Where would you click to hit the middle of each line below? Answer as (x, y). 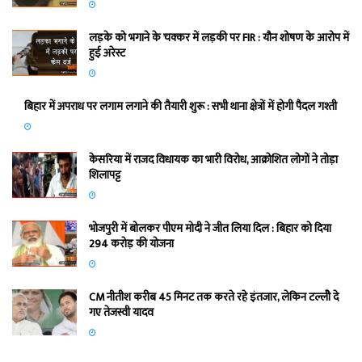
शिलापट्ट (105, 175)
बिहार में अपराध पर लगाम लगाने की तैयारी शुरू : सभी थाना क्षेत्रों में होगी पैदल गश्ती (181, 106)
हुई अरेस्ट (107, 53)
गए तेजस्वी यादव (121, 312)
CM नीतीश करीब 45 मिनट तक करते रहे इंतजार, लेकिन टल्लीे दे (214, 297)
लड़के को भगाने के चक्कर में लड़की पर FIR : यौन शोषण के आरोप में (219, 37)
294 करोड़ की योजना (131, 243)
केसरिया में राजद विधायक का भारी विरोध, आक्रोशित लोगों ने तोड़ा (213, 159)
